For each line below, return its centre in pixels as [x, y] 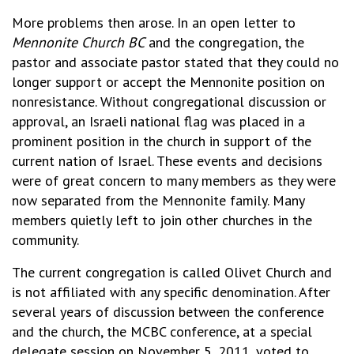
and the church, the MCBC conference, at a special [162, 331]
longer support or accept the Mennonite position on [168, 82]
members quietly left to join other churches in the [162, 220]
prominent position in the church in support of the [162, 141]
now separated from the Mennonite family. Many [158, 200]
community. [45, 240]
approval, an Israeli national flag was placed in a [158, 121]
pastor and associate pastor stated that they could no [175, 62]
